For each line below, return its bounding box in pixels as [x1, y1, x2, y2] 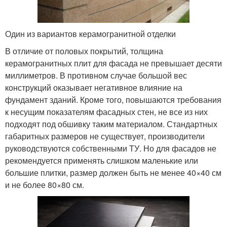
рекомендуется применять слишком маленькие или [5, 154, 198, 166]
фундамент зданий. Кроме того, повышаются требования [5, 93, 221, 105]
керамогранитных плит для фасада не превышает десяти [5, 57, 222, 69]
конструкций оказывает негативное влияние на [5, 81, 182, 93]
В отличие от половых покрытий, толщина [5, 45, 163, 57]
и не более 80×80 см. [5, 178, 84, 191]
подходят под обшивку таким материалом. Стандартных [5, 118, 217, 130]
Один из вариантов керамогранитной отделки [5, 27, 176, 40]
